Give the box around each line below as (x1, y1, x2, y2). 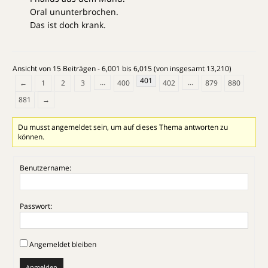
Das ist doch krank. (30, 19, 106, 31)
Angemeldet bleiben (29, 239, 96, 250)
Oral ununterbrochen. (30, 6, 118, 18)
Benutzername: (20, 163, 71, 173)
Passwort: (20, 201, 52, 212)
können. (18, 132, 45, 142)
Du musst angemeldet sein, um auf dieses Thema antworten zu (18, 122, 229, 133)
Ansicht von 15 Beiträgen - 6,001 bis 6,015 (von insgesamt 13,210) (13, 63, 232, 74)
